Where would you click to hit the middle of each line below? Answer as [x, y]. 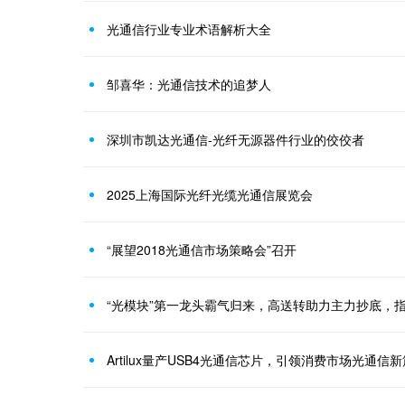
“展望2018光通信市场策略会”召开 [202, 250]
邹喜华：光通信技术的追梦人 [189, 85]
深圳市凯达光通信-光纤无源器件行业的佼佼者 [235, 140]
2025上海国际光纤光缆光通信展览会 [210, 195]
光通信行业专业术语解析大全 [189, 29]
